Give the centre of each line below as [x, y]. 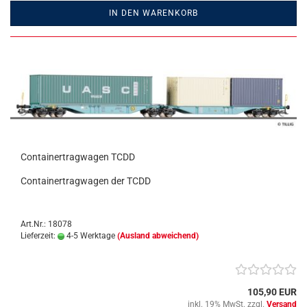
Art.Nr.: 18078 [46, 224]
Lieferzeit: [39, 236]
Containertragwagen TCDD [78, 157]
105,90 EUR [272, 292]
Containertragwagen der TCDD [86, 181]
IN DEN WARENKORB [153, 13]
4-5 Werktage [90, 236]
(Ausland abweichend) [158, 236]
